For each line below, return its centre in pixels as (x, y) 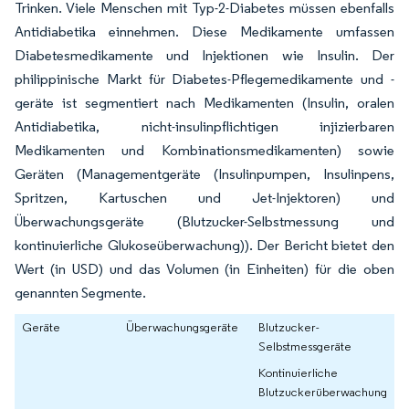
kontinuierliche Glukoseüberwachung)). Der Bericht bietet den (204, 246)
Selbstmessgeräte (305, 346)
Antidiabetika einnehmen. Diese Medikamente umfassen (204, 32)
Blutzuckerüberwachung (323, 392)
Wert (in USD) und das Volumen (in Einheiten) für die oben (204, 269)
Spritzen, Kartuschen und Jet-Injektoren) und (204, 198)
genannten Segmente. (80, 293)
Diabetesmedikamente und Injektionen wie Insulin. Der (204, 56)
